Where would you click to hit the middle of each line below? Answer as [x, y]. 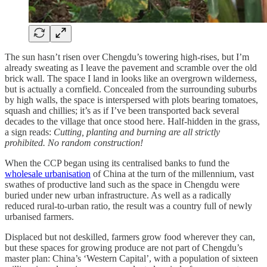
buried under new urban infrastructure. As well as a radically [118, 195]
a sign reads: [29, 132]
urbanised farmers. [41, 217]
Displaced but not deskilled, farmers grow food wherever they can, [130, 237]
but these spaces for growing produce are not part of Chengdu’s [124, 248]
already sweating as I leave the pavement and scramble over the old [131, 68]
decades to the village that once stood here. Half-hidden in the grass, [132, 122]
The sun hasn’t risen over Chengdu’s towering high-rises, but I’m [127, 57]
